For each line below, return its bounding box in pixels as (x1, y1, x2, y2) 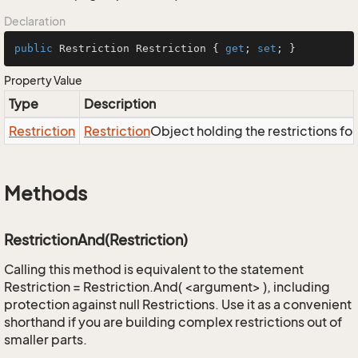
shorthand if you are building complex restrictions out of (4, 314, 342, 330)
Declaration (4, 14, 66, 28)
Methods (4, 182, 87, 205)
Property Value (4, 74, 82, 87)
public (14, 42, 53, 54)
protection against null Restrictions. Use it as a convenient (4, 296, 352, 312)
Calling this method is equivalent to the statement (4, 261, 304, 277)
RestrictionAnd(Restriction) (4, 231, 188, 249)
